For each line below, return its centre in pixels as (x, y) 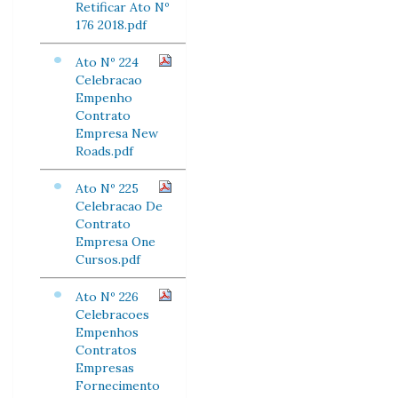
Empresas (105, 368)
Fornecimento (118, 386)
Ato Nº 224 (107, 62)
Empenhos (107, 332)
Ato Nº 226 (107, 297)
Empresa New (117, 133)
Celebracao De (119, 206)
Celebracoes (112, 314)
